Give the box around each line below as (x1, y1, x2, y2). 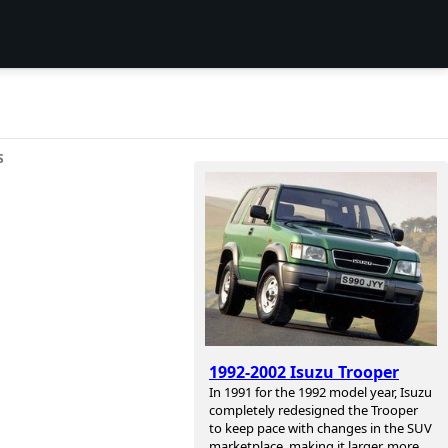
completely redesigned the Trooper (209, 401, 418, 420)
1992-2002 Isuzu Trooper (209, 361, 399, 384)
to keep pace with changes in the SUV (209, 419, 432, 438)
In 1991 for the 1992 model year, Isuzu (209, 383, 432, 402)
